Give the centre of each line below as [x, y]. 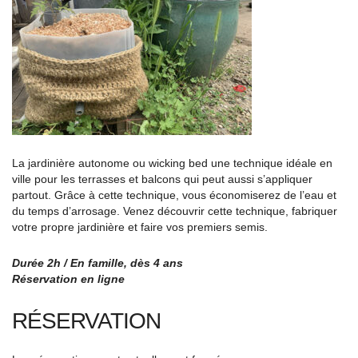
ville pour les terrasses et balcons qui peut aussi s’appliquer [162, 179]
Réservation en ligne [68, 279]
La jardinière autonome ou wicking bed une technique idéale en [172, 163]
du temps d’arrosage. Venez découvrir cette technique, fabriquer [175, 211]
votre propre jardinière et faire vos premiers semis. [140, 227]
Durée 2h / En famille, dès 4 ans [97, 263]
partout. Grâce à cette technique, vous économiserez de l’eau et [174, 195]
